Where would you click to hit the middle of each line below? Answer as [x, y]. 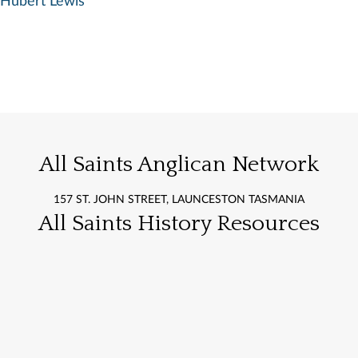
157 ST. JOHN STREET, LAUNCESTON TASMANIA [179, 200]
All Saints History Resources [179, 224]
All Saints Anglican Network [179, 165]
